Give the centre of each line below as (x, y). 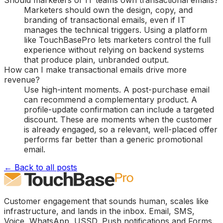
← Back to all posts (41, 167)
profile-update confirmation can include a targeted (119, 110)
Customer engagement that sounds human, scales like (106, 201)
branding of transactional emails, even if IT (105, 20)
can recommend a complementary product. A (111, 100)
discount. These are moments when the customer (118, 120)
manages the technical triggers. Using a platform (115, 30)
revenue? (22, 80)
